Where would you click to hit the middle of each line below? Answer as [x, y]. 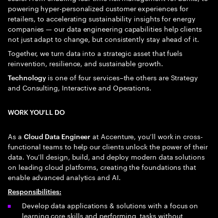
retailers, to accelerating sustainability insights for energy [102, 18]
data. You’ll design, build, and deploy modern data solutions [106, 156]
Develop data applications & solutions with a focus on [110, 205]
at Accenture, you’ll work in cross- [147, 136]
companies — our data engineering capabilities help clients [105, 28]
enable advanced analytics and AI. [64, 177]
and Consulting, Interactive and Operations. [80, 87]
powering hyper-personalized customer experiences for [98, 8]
